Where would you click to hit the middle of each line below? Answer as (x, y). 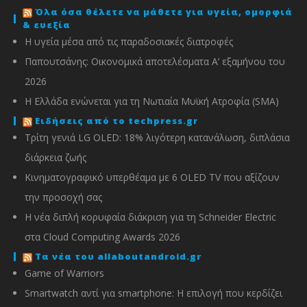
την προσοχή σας (63, 197)
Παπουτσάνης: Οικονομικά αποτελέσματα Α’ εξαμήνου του (155, 62)
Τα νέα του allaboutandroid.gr (118, 257)
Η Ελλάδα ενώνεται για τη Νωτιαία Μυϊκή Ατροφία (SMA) (152, 101)
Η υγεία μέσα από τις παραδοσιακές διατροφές (129, 42)
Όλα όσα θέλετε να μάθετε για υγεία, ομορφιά (164, 12)
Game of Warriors (64, 273)
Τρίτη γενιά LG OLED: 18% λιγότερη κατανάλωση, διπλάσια (157, 138)
